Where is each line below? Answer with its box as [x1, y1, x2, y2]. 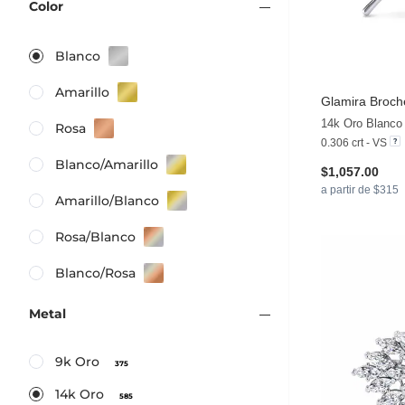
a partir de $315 [321, 183, 399, 196]
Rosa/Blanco [55, 229, 136, 246]
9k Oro [55, 353, 103, 371]
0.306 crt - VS [321, 136, 387, 149]
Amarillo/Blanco [55, 193, 159, 210]
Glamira [321, 93, 366, 108]
